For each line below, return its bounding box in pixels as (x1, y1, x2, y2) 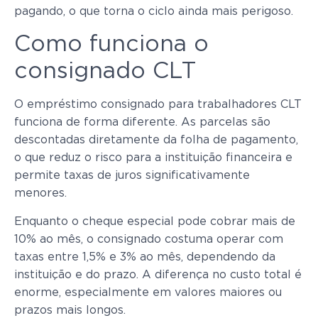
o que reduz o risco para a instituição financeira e (14, 152, 292, 164)
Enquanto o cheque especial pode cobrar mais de (14, 215, 295, 227)
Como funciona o (14, 33, 209, 56)
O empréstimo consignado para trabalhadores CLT (14, 99, 302, 111)
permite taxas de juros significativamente (14, 170, 250, 182)
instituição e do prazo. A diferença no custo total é (14, 268, 302, 280)
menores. (14, 187, 67, 199)
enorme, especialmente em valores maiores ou (14, 286, 282, 298)
